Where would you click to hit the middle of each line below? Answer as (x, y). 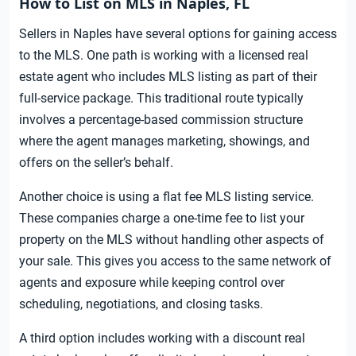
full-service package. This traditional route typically (161, 99)
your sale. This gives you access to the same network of (175, 261)
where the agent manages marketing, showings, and (164, 141)
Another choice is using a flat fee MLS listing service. (166, 197)
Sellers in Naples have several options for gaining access (178, 34)
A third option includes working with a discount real (162, 339)
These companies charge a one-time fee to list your (162, 219)
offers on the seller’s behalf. (96, 163)
